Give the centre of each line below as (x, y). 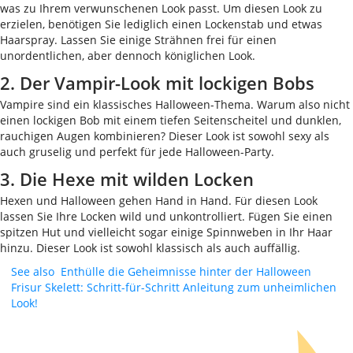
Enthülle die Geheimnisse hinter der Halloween (186, 271)
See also (33, 271)
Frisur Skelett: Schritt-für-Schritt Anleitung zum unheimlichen (174, 287)
